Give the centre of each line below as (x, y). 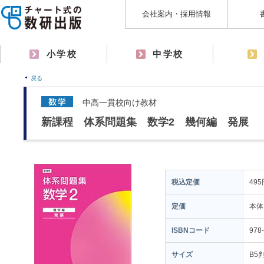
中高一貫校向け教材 (120, 103)
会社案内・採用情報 (176, 14)
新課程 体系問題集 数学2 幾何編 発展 (145, 122)
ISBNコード (191, 230)
